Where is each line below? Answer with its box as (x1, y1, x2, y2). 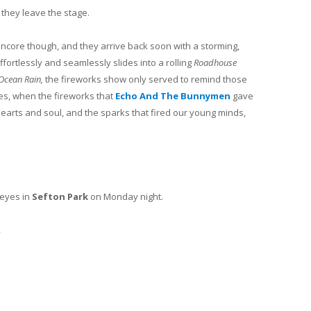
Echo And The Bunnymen (115, 90, 230, 103)
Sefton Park (32, 190, 88, 203)
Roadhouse (194, 56, 237, 69)
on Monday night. (88, 190, 163, 203)
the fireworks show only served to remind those (45, 73, 247, 86)
